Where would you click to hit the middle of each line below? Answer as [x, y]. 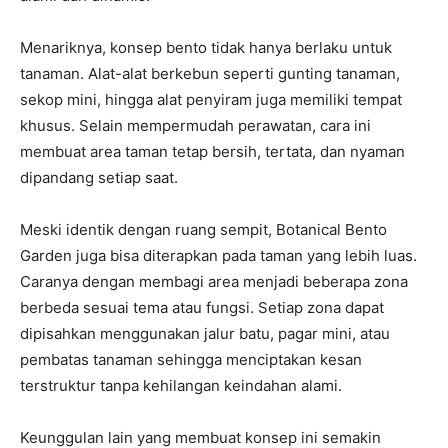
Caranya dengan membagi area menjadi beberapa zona [214, 282]
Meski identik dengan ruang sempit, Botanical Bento [203, 230]
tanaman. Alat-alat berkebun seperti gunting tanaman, [210, 74]
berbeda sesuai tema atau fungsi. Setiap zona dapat [202, 308]
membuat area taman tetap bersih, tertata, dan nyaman [212, 152]
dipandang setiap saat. [99, 178]
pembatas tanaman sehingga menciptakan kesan [191, 360]
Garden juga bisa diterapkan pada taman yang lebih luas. [218, 256]
